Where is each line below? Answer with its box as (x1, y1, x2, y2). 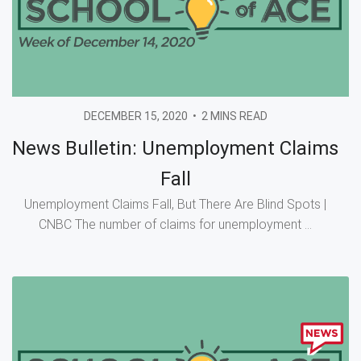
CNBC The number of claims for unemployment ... (39, 216, 313, 232)
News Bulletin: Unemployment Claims (12, 136, 339, 160)
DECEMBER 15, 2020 (83, 109, 188, 122)
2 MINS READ (201, 109, 268, 122)
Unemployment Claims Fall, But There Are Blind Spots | (24, 196, 327, 212)
